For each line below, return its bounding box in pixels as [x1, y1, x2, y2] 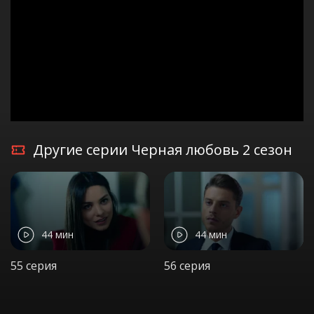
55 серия [11, 257, 57, 273]
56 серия [164, 257, 210, 273]
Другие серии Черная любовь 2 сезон [33, 140, 292, 159]
